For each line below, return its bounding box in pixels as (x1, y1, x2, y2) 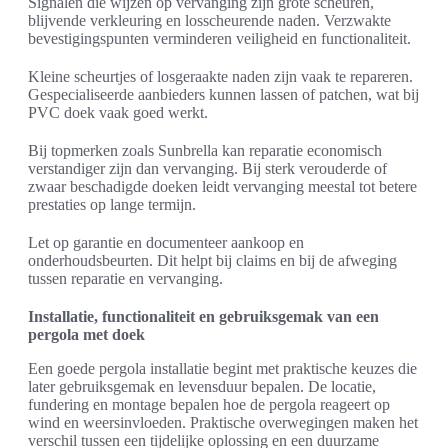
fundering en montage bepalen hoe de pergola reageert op (28, 396, 390, 414)
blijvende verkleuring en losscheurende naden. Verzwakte (28, 12, 391, 30)
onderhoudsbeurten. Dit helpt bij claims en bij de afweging (28, 252, 397, 270)
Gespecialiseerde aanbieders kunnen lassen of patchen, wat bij (28, 86, 419, 104)
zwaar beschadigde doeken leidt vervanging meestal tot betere (28, 178, 417, 196)
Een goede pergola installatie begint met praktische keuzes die (28, 360, 417, 378)
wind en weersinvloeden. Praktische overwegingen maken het (28, 414, 418, 432)
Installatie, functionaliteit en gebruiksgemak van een (28, 308, 379, 326)
